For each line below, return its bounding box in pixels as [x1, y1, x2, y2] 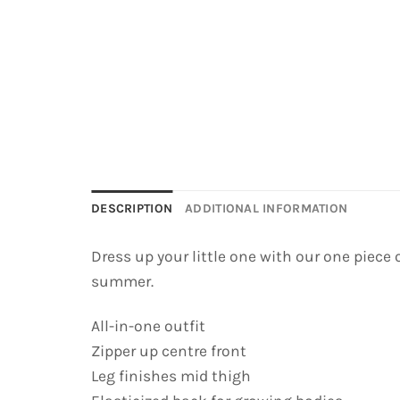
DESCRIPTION [91, 201, 173, 217]
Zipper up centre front [91, 342, 246, 361]
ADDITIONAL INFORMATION [185, 201, 348, 217]
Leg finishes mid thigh [91, 367, 251, 386]
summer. [91, 271, 154, 290]
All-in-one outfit [91, 317, 205, 336]
